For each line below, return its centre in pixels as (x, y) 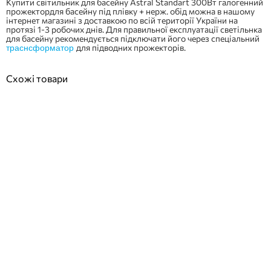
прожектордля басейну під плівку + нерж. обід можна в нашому (130, 11)
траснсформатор (41, 48)
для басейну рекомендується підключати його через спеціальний (133, 38)
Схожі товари (37, 78)
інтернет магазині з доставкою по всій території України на (122, 20)
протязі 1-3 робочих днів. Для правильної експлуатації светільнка (134, 29)
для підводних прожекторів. (131, 47)
